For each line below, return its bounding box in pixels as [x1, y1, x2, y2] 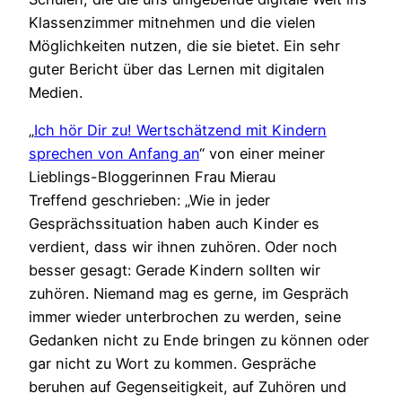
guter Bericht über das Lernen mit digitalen [29, 59, 325, 78]
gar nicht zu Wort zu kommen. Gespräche [29, 354, 316, 373]
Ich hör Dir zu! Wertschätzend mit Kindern [34, 121, 327, 140]
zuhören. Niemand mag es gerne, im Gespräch [29, 284, 349, 303]
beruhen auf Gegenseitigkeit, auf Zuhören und [29, 378, 346, 397]
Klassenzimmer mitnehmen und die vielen [29, 13, 316, 31]
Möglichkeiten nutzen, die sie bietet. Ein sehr [29, 36, 340, 55]
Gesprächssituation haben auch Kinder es [29, 214, 319, 233]
